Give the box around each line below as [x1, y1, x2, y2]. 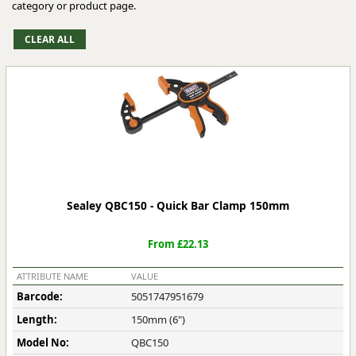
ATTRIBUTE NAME [17, 270, 88, 282]
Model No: [17, 335, 69, 350]
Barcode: [17, 289, 63, 304]
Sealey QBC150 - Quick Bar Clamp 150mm [67, 198, 289, 213]
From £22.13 [148, 237, 208, 251]
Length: [17, 312, 57, 327]
